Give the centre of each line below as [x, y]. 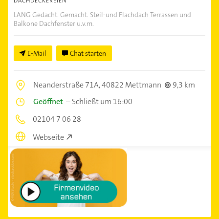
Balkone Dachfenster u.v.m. [54, 24]
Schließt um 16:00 [102, 102]
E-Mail [37, 54]
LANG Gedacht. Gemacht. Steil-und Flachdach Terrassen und [102, 15]
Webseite [48, 137]
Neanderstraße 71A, [67, 85]
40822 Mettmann [131, 85]
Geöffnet [48, 102]
